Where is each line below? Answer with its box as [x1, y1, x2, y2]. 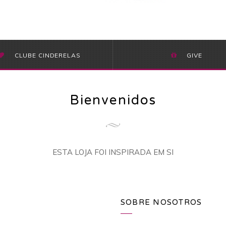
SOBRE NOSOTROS [121, 198, 202, 207]
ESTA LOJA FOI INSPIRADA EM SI [52, 147, 174, 157]
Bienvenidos [69, 92, 157, 108]
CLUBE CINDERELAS [14, 51, 81, 59]
